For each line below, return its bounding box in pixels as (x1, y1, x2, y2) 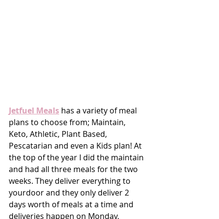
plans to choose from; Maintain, (9, 117, 128, 128)
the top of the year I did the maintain (9, 152, 146, 163)
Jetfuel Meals (9, 105, 59, 116)
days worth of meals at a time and (9, 199, 135, 210)
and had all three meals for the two (9, 164, 140, 175)
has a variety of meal (59, 105, 139, 116)
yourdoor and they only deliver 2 (9, 187, 131, 198)
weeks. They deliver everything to (9, 175, 132, 187)
